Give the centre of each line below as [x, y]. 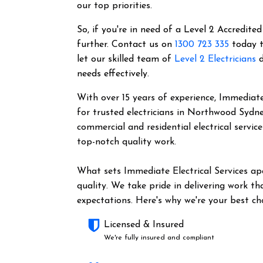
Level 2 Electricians [215, 59]
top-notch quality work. [127, 142]
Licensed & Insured [144, 225]
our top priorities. [116, 6]
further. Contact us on [126, 45]
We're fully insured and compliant [159, 238]
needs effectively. [113, 74]
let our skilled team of [126, 59]
